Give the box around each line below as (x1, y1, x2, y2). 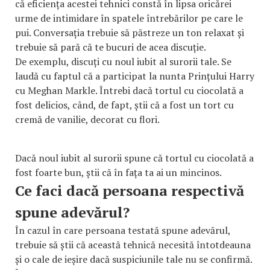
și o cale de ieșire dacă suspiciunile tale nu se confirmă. (15, 253, 252, 266)
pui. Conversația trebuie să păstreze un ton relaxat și (15, 26, 244, 40)
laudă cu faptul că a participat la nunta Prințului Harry (15, 69, 254, 83)
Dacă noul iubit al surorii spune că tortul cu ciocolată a (15, 151, 254, 165)
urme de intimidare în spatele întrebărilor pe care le (15, 11, 243, 25)
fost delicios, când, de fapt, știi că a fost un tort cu (15, 98, 234, 112)
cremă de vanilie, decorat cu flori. (15, 113, 159, 127)
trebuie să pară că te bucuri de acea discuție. (15, 40, 206, 54)
